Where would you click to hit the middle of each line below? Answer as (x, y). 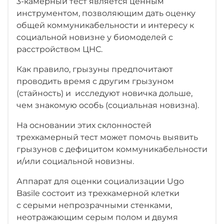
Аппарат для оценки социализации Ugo (100, 181)
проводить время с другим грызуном (95, 81)
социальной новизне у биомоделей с (95, 37)
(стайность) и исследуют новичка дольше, (104, 93)
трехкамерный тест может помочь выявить (107, 137)
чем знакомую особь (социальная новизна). (108, 105)
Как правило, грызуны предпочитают (95, 69)
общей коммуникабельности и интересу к (105, 25)
